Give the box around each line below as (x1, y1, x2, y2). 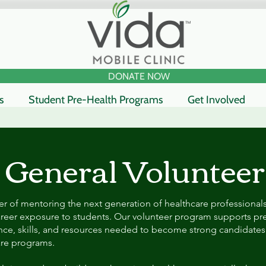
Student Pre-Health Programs (28, 93, 163, 106)
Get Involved (188, 93, 246, 106)
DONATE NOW (107, 70, 170, 82)
